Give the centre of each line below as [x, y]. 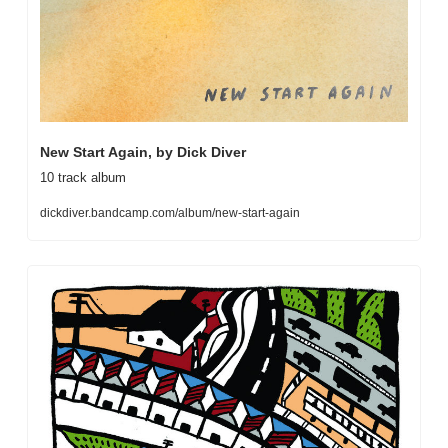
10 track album [83, 177]
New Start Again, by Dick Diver [143, 151]
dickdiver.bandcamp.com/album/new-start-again [170, 212]
